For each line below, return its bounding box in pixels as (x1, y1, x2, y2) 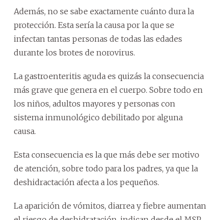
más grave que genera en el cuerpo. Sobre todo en (14, 85, 203, 95)
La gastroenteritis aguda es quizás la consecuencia (14, 71, 204, 82)
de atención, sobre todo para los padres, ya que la (14, 164, 198, 174)
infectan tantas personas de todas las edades (14, 34, 182, 44)
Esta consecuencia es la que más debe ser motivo (14, 150, 199, 160)
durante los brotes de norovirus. (14, 48, 135, 58)
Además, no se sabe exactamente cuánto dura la (14, 6, 194, 17)
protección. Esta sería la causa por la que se (14, 20, 174, 30)
